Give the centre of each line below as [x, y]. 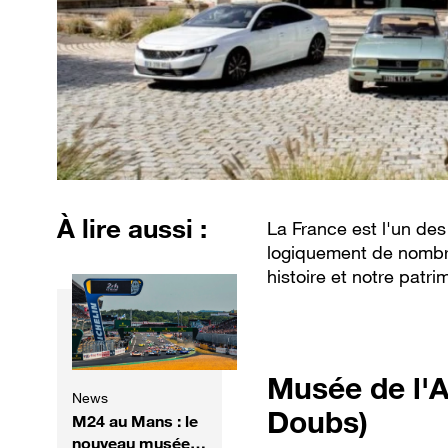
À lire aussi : [132, 229]
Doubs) [317, 422]
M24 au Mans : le [135, 421]
